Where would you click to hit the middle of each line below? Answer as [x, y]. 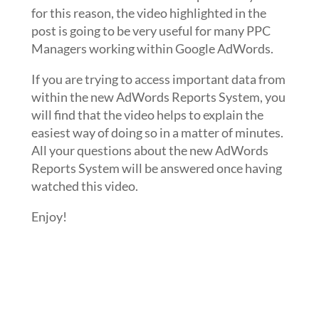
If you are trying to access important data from [158, 79]
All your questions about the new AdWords [150, 150]
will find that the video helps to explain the [147, 115]
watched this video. [84, 186]
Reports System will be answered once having [156, 168]
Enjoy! [49, 216]
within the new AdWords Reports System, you [158, 97]
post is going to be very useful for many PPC [151, 31]
